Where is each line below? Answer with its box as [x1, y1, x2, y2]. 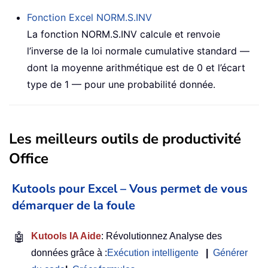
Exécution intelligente [107, 247, 199, 258]
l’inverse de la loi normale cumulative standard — [27, 44, 249, 57]
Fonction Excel [27, 11, 96, 23]
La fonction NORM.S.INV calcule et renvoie [27, 28, 220, 40]
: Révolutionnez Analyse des [101, 230, 222, 241]
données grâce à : [31, 247, 107, 258]
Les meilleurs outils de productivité [9, 129, 241, 148]
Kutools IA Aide [31, 230, 101, 241]
